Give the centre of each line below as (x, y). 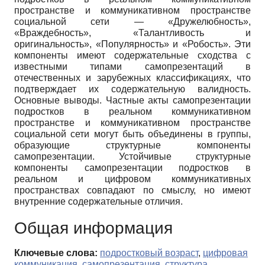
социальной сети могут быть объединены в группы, (132, 134)
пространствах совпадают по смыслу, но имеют (132, 190)
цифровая (225, 253)
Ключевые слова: (56, 253)
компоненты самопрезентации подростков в (132, 168)
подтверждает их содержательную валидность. (132, 89)
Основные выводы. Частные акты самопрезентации (132, 101)
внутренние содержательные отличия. (98, 202)
